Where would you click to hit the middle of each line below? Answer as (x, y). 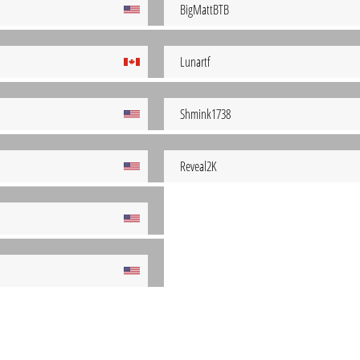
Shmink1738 (205, 114)
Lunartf (195, 62)
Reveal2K (198, 166)
